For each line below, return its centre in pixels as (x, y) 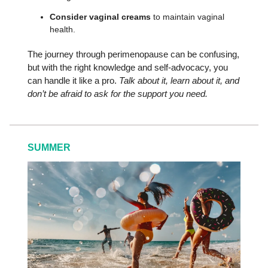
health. (63, 29)
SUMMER (49, 147)
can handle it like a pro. (73, 80)
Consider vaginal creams (100, 16)
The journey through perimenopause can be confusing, (133, 54)
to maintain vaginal (188, 16)
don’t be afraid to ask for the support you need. (118, 93)
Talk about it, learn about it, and (179, 80)
